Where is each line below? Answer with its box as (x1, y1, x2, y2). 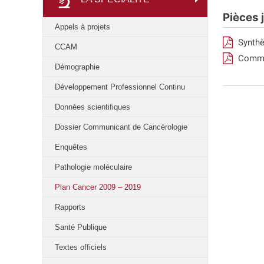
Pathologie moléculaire (55, 163, 132, 171)
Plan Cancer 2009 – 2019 (55, 183, 141, 192)
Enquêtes (55, 143, 87, 151)
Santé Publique (55, 223, 107, 232)
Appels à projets (55, 22, 110, 31)
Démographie (55, 62, 100, 71)
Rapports (55, 203, 85, 212)
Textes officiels (55, 243, 107, 252)
